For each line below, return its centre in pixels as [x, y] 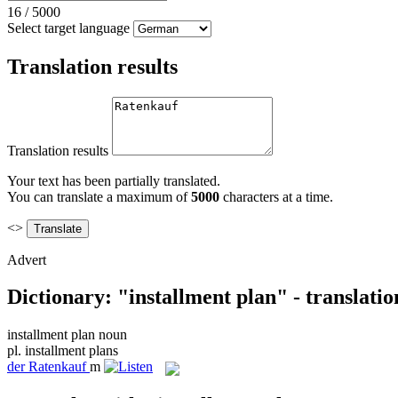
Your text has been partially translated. [114, 180]
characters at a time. [276, 196]
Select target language [68, 28]
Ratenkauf [57, 367]
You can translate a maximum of [99, 196]
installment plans [72, 351]
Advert [27, 259]
